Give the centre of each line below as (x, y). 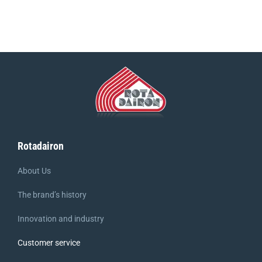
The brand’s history (52, 195)
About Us (34, 171)
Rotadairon (40, 146)
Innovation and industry (61, 219)
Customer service (49, 243)
